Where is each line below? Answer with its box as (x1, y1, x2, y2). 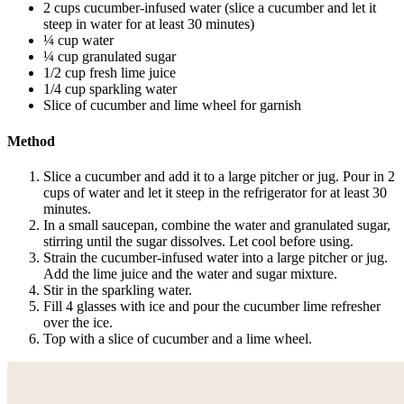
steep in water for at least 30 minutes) (43, 16, 254, 32)
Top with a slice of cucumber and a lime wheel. (43, 330, 316, 346)
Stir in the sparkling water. (43, 281, 196, 298)
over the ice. (43, 314, 116, 330)
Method (7, 133, 55, 149)
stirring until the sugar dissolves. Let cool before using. (43, 233, 357, 249)
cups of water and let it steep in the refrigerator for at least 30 (43, 184, 387, 200)
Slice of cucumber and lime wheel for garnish (43, 97, 301, 114)
